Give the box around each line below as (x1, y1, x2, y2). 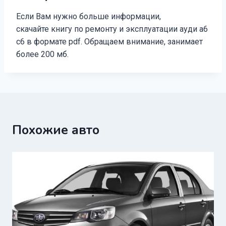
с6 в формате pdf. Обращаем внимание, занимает (16, 37, 203, 47)
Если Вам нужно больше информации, (16, 12, 161, 22)
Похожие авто (12, 122, 99, 139)
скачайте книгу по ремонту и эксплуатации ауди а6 (16, 24, 208, 34)
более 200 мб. (16, 49, 69, 60)
